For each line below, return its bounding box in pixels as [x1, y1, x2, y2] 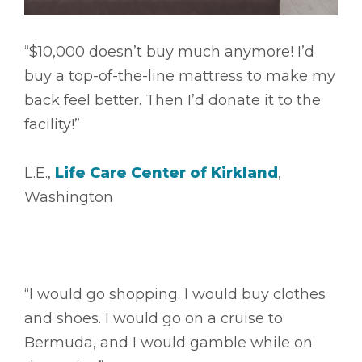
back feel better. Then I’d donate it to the [24, 90, 321, 109]
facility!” [24, 115, 80, 133]
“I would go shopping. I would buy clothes [24, 284, 326, 303]
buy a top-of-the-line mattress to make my [24, 66, 335, 85]
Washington [24, 187, 113, 206]
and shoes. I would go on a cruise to [24, 309, 283, 327]
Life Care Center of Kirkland [55, 163, 278, 182]
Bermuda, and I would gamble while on [24, 333, 313, 351]
